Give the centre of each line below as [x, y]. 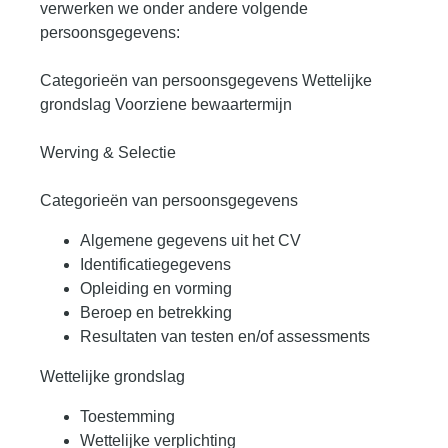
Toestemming [127, 417]
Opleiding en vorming [156, 289]
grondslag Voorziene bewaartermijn [166, 105]
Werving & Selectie [108, 153]
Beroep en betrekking [156, 313]
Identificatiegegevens [155, 265]
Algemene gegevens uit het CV [190, 241]
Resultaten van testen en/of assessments [225, 337]
